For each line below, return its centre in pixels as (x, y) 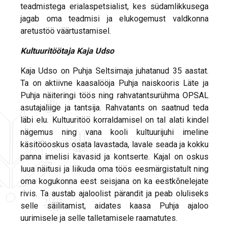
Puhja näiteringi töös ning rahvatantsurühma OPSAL (114, 96)
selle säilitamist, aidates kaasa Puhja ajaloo (114, 206)
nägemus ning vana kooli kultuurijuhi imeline (114, 132)
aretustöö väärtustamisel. (66, 31)
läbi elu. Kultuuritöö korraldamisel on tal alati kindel (114, 120)
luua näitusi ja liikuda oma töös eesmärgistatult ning (114, 169)
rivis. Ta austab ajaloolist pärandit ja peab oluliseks (114, 194)
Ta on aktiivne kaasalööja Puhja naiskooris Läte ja (114, 83)
